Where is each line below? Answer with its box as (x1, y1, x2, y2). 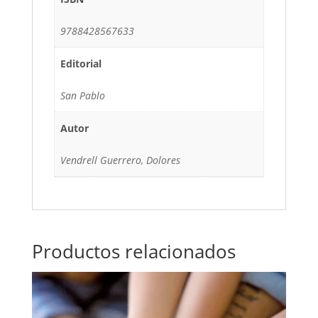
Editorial (60, 57, 102, 71)
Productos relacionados (31, 238, 236, 265)
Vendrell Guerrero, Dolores (60, 153, 180, 168)
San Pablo (60, 89, 105, 103)
